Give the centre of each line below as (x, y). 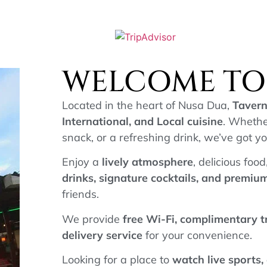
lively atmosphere (148, 162)
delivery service (102, 235)
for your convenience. (197, 235)
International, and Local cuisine (142, 121)
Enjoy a (82, 162)
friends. (80, 194)
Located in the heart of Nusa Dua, (147, 105)
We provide (92, 219)
